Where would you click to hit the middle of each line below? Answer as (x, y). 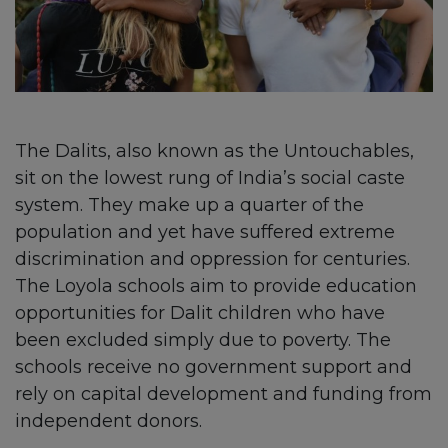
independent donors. (108, 421)
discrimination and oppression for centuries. (212, 259)
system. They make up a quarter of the (189, 205)
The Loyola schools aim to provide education (216, 286)
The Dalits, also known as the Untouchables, (214, 151)
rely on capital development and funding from (223, 394)
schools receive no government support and (213, 367)
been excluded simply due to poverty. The (203, 340)
